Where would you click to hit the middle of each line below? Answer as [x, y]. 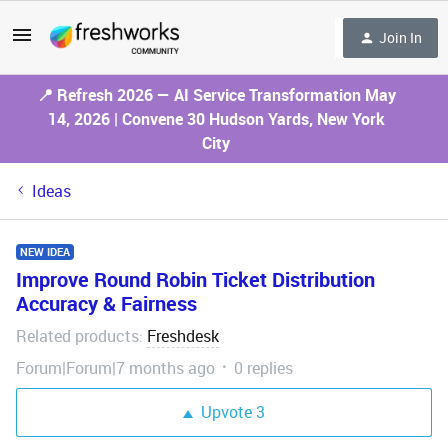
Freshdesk [183, 336]
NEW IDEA [45, 251]
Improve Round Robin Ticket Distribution [195, 279]
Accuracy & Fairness [106, 303]
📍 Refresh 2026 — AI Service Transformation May [216, 95]
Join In [400, 37]
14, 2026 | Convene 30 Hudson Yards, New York [216, 119]
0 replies [263, 368]
